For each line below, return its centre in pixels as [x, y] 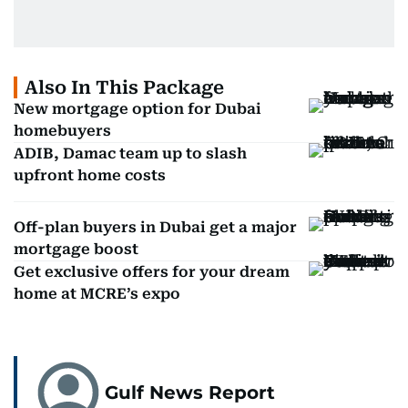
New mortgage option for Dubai [138, 109]
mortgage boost [76, 249]
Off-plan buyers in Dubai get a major [155, 227]
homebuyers [62, 131]
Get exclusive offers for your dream [152, 272]
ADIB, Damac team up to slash [130, 153]
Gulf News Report [190, 393]
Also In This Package [124, 87]
